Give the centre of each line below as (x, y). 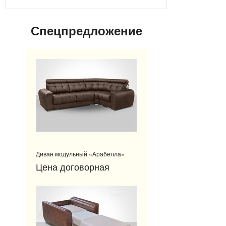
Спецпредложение (86, 30)
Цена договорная (73, 166)
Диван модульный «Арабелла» (80, 154)
